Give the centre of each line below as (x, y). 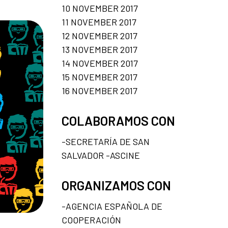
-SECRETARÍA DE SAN (106, 141)
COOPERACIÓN (91, 220)
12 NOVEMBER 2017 (99, 36)
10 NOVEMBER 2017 (100, 8)
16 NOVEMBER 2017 (99, 91)
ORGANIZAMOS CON (116, 185)
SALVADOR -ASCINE (101, 155)
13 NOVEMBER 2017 (99, 49)
